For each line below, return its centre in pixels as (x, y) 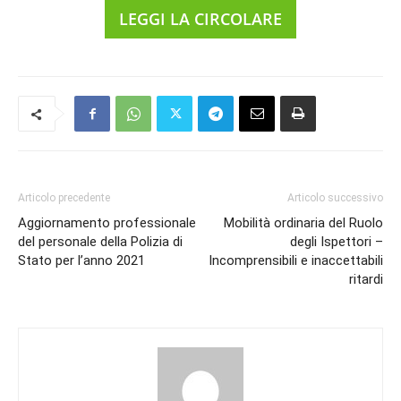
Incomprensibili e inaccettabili (296, 260)
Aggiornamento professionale (107, 222)
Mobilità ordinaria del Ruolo (303, 222)
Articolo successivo (335, 197)
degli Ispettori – (337, 241)
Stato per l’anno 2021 (81, 260)
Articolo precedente (64, 197)
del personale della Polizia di (100, 241)
